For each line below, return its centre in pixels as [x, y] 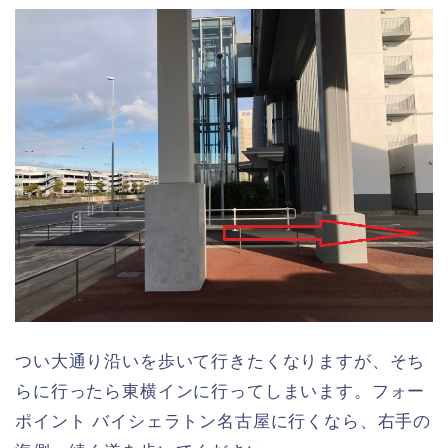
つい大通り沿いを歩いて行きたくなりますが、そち [220, 362]
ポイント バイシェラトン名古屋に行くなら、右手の [223, 422]
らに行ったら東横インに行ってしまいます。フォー [220, 392]
